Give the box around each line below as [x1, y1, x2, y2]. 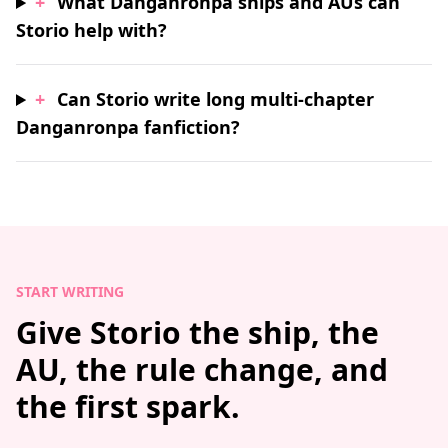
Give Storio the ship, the [16, 312, 379, 353]
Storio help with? [16, 18, 167, 42]
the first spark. [16, 386, 240, 427]
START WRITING [16, 282, 124, 301]
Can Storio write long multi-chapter [57, 87, 375, 111]
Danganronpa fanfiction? [16, 115, 240, 139]
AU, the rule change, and [16, 349, 388, 390]
